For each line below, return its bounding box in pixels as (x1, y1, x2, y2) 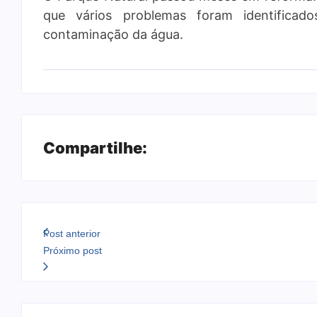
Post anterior (43, 227, 100, 239)
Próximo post (43, 244, 102, 256)
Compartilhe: (43, 138, 147, 157)
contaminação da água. (43, 26, 183, 42)
